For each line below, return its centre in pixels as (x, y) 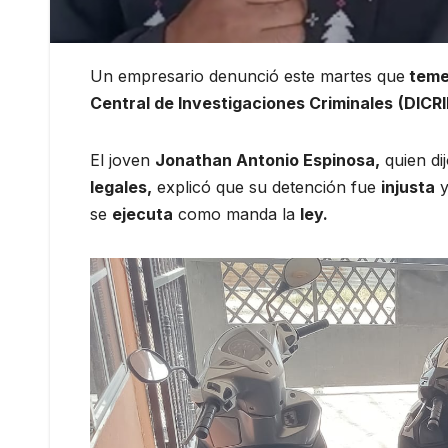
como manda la (236, 214)
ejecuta (142, 214)
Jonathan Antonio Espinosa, (267, 160)
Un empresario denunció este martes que (247, 76)
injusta (408, 187)
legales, (121, 187)
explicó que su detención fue (266, 187)
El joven (122, 160)
